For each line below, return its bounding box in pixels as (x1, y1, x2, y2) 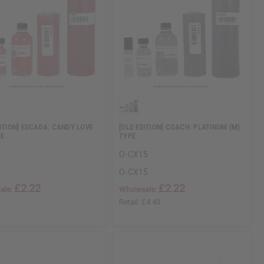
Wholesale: (119, 185, 159, 194)
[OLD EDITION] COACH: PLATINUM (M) (119, 123, 240, 132)
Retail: (119, 197, 142, 207)
